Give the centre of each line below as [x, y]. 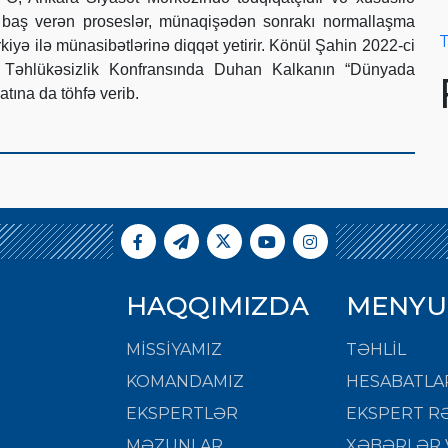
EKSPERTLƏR [182, 413]
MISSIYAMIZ [174, 349]
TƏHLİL [376, 349]
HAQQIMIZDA [217, 305]
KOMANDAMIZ [185, 381]
